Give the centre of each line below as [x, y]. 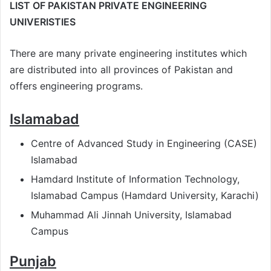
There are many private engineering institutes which [128, 53]
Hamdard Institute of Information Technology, [135, 179]
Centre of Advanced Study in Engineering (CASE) [144, 144]
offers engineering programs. [76, 86]
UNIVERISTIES [43, 21]
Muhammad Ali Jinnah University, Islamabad [131, 215]
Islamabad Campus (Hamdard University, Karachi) [145, 196]
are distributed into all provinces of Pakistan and [121, 69]
